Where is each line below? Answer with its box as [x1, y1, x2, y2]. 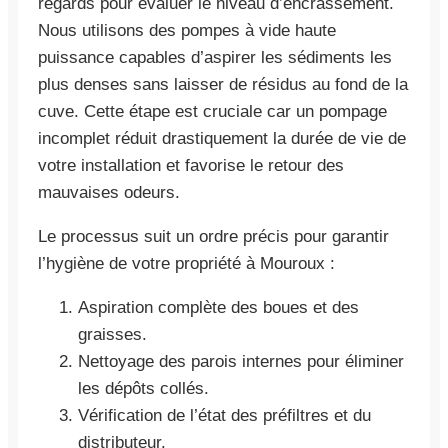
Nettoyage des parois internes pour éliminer [78, 351, 404, 371]
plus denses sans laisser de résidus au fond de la [38, 74, 408, 94]
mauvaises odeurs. [38, 182, 180, 202]
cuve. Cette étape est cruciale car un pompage [38, 101, 387, 121]
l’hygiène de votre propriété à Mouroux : [38, 253, 335, 273]
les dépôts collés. [78, 378, 209, 398]
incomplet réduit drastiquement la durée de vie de [38, 128, 406, 148]
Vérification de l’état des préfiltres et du [78, 405, 371, 425]
